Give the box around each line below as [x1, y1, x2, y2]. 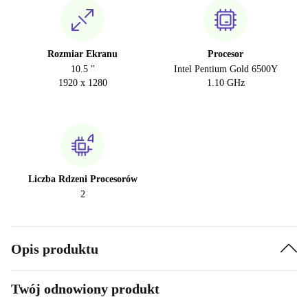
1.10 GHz [206, 78, 245, 89]
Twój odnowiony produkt [11, 281, 159, 297]
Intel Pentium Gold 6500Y [173, 64, 278, 75]
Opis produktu [11, 241, 98, 256]
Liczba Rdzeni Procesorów [27, 174, 137, 185]
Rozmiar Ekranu [47, 49, 118, 60]
